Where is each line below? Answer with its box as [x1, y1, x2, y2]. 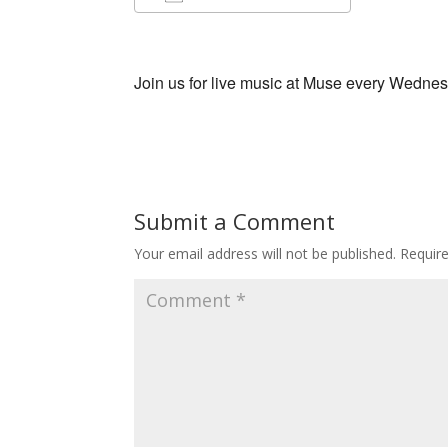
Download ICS [169, 19, 274, 42]
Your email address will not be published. [134, 244, 397, 263]
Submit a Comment [134, 206, 336, 236]
